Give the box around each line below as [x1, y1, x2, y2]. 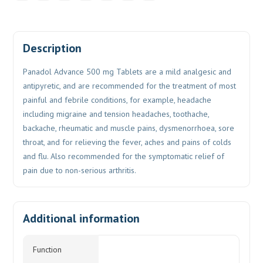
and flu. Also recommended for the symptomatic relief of [23, 151, 225, 162]
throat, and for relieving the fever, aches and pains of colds [23, 137, 232, 148]
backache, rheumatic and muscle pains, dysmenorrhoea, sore [23, 123, 235, 134]
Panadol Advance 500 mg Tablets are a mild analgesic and [23, 66, 232, 77]
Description [23, 41, 82, 56]
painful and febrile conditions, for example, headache [23, 95, 212, 106]
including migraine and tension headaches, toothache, [23, 109, 210, 120]
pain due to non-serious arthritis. [23, 165, 137, 176]
